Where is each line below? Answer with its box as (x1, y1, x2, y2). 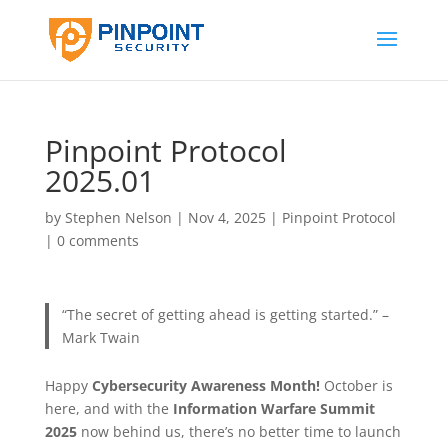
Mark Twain (62, 328, 141, 347)
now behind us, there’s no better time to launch (76, 421, 401, 441)
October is (319, 375, 393, 395)
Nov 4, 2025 (187, 208, 266, 227)
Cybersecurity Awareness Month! (91, 375, 320, 395)
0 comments (56, 231, 139, 250)
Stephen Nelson (64, 208, 172, 227)
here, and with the (44, 398, 173, 418)
